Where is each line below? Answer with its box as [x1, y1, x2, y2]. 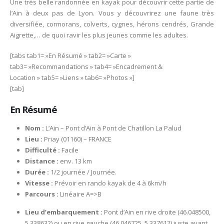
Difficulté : [24, 145, 60, 154]
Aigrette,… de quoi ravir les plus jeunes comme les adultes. [10, 30, 188, 40]
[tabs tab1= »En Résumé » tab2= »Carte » [10, 51, 131, 60]
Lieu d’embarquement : [24, 207, 102, 217]
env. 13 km [58, 156, 92, 165]
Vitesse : [24, 178, 53, 187]
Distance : [24, 156, 58, 165]
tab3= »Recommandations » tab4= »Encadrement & [10, 62, 162, 71]
